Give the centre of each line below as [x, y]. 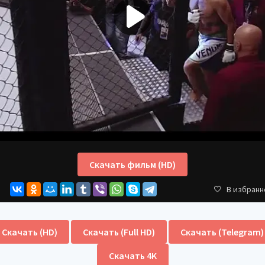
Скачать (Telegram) [222, 232]
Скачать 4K [132, 255]
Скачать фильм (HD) [132, 164]
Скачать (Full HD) [119, 232]
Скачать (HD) [29, 232]
